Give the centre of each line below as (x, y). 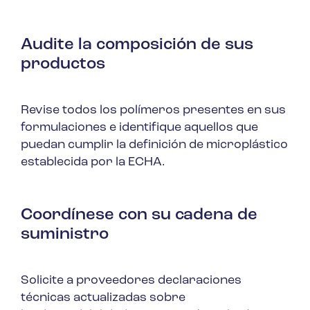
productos (63, 64)
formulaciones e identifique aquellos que (139, 127)
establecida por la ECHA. (93, 162)
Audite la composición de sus (137, 45)
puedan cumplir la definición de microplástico (154, 145)
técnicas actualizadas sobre (103, 298)
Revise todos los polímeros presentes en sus (153, 110)
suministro (65, 234)
